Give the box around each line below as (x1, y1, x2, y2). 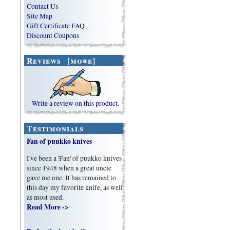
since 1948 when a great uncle (27, 163, 112, 172)
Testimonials (26, 122, 84, 134)
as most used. (27, 192, 64, 202)
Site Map (27, 11, 53, 21)
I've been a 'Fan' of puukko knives (27, 153, 122, 163)
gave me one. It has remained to (27, 172, 117, 182)
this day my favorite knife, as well (27, 182, 123, 192)
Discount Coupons (27, 31, 80, 41)
